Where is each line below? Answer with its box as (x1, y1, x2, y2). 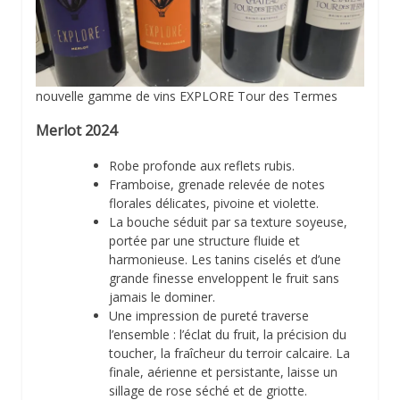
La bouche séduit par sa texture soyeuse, (109, 212, 347, 230)
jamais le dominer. (109, 287, 215, 305)
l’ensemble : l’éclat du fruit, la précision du (109, 325, 346, 343)
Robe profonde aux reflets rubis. (109, 156, 295, 174)
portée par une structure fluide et (109, 231, 300, 249)
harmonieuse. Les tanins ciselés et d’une (109, 250, 341, 268)
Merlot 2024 (36, 121, 117, 141)
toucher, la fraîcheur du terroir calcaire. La (109, 344, 350, 362)
